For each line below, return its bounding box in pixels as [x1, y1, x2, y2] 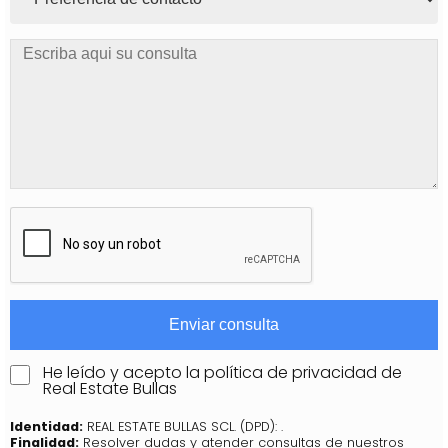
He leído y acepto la [43, 360, 204, 384]
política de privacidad [204, 360, 377, 384]
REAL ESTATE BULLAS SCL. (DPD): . [83, 417, 283, 435]
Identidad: [10, 417, 83, 435]
